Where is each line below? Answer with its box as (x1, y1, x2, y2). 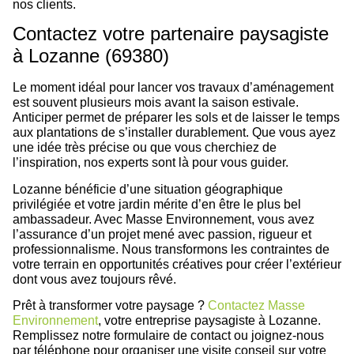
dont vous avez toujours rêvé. (13, 272, 176, 286)
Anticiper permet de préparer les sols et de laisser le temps (13, 111, 340, 125)
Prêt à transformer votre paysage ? (13, 298, 208, 312)
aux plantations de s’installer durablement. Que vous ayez (13, 126, 336, 140)
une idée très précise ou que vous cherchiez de (13, 141, 277, 155)
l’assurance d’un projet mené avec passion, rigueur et (13, 227, 311, 241)
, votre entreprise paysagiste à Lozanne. (98, 313, 321, 327)
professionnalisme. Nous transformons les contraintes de (13, 242, 330, 256)
